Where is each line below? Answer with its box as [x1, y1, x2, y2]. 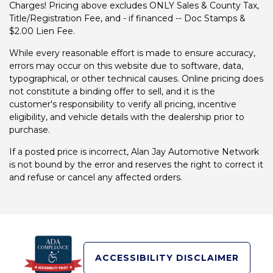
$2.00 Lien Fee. [9, 26, 75, 37]
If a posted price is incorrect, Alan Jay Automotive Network [9, 146, 259, 158]
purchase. [9, 124, 50, 136]
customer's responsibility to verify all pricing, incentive [9, 99, 236, 110]
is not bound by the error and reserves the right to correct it [9, 159, 263, 171]
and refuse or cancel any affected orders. [9, 172, 182, 183]
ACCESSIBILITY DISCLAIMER [95, 252, 239, 263]
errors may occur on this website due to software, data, [9, 60, 243, 72]
